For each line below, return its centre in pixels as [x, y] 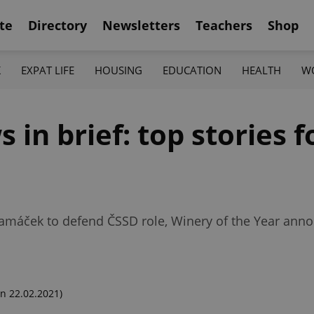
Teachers [224, 25]
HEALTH [262, 70]
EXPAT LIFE [47, 70]
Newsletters [141, 25]
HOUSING [118, 70]
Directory [57, 25]
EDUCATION [192, 70]
